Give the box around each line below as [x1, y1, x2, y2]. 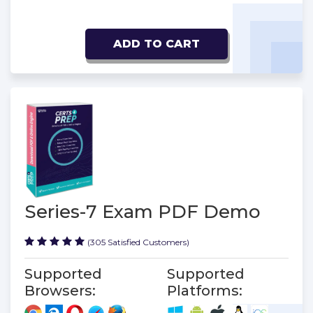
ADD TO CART [113, 37, 200, 51]
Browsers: [24, 282, 96, 299]
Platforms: [167, 282, 242, 299]
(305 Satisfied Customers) [87, 236, 189, 247]
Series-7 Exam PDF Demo [24, 200, 261, 223]
